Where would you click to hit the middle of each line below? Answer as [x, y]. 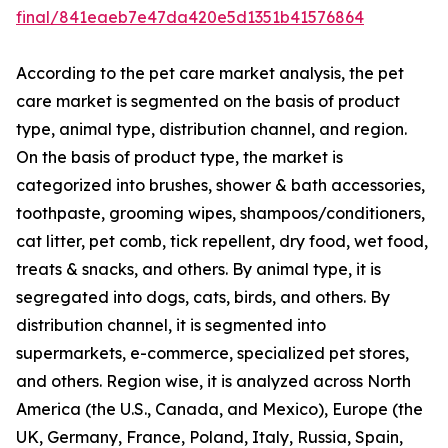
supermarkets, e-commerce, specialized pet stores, [212, 353]
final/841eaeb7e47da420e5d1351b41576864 [190, 17]
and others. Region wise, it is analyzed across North [213, 381]
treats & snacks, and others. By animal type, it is [198, 269]
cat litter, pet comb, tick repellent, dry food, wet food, [222, 241]
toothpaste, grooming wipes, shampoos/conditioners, [220, 213]
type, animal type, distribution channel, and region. [211, 129]
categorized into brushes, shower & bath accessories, [220, 185]
